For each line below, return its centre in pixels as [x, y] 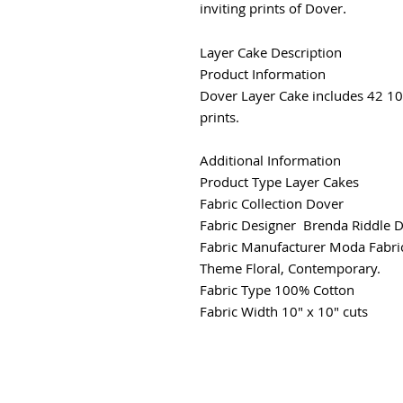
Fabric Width [239, 311]
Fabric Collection [251, 203]
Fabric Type [235, 289]
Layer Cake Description [271, 52]
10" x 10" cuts [325, 311]
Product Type [241, 181]
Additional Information [270, 160]
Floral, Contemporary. [313, 268]
